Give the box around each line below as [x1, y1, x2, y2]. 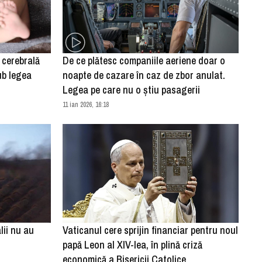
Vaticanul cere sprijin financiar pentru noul [62, 223, 238, 238]
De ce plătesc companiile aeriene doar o [62, 53, 225, 68]
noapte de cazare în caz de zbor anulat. [62, 68, 225, 83]
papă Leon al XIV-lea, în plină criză [62, 237, 202, 253]
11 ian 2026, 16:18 [62, 100, 109, 110]
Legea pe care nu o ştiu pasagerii [62, 82, 200, 98]
